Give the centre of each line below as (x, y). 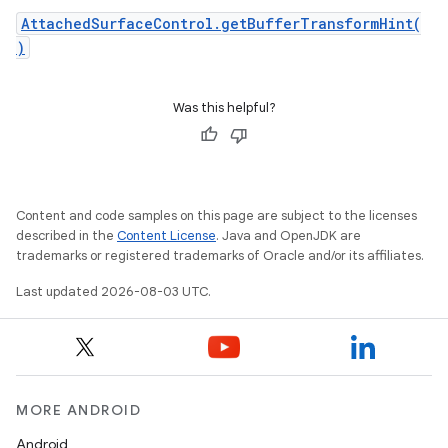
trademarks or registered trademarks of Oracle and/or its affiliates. (220, 255)
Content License (166, 235)
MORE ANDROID (78, 410)
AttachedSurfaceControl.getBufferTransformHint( (221, 23)
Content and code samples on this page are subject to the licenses (216, 215)
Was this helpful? (224, 107)
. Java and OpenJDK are (288, 235)
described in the (66, 235)
